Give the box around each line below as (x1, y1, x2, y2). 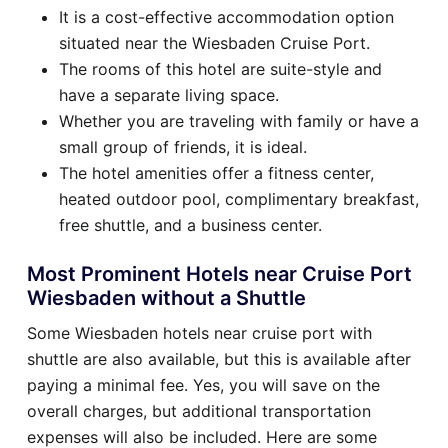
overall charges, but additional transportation (27, 400, 371, 421)
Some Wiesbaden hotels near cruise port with (27, 322, 372, 343)
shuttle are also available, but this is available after (27, 348, 411, 369)
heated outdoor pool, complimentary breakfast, (59, 188, 419, 209)
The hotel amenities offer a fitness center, (59, 162, 374, 183)
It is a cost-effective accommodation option (59, 6, 394, 27)
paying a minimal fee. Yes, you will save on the (27, 374, 380, 395)
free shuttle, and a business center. (59, 214, 322, 235)
